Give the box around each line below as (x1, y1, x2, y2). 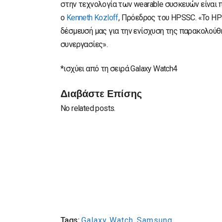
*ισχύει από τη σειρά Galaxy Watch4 (60, 63, 177, 73)
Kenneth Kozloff (66, 12, 118, 22)
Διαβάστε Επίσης (60, 85, 142, 100)
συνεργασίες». (60, 39, 108, 49)
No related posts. (60, 103, 115, 113)
